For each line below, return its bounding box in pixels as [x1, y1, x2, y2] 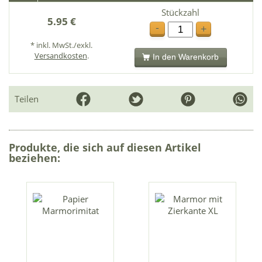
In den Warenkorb [153, 52, 219, 61]
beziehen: [9, 151, 60, 166]
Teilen [15, 93, 39, 105]
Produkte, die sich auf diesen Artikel [9, 140, 201, 155]
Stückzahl [161, 6, 200, 18]
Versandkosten [34, 50, 87, 61]
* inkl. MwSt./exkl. [30, 39, 93, 50]
